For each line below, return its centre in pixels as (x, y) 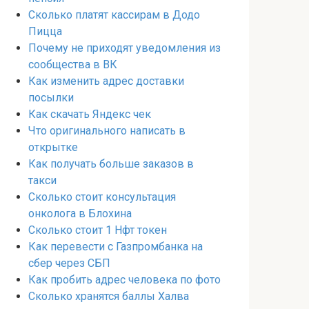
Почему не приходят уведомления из (124, 48)
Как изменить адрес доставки (106, 81)
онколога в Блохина (80, 213)
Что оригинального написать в (107, 131)
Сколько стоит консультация (102, 197)
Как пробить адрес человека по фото (124, 280)
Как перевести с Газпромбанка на (116, 247)
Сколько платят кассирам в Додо (114, 15)
